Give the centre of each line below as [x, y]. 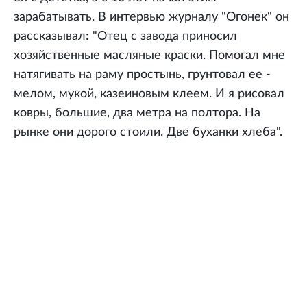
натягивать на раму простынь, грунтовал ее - [142, 74]
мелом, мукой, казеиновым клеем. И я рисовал [149, 94]
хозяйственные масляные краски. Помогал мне [149, 55]
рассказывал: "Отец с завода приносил [125, 36]
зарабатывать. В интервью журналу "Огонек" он [151, 17]
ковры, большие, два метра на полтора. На [137, 113]
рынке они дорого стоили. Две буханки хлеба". [148, 132]
